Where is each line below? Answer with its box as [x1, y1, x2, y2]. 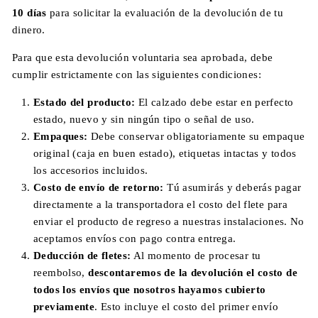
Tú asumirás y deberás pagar [163, 182, 302, 193]
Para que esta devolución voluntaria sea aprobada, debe [12, 52, 273, 63]
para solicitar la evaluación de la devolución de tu [46, 7, 284, 18]
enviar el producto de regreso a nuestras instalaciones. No [33, 216, 305, 227]
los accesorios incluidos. [33, 165, 148, 176]
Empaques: [33, 131, 88, 142]
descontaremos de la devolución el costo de [88, 267, 297, 278]
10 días [12, 7, 47, 18]
